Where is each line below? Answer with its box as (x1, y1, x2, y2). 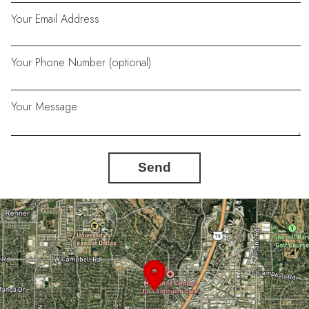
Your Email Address (11, 11, 100, 28)
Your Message (11, 98, 78, 114)
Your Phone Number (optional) (11, 54, 152, 71)
